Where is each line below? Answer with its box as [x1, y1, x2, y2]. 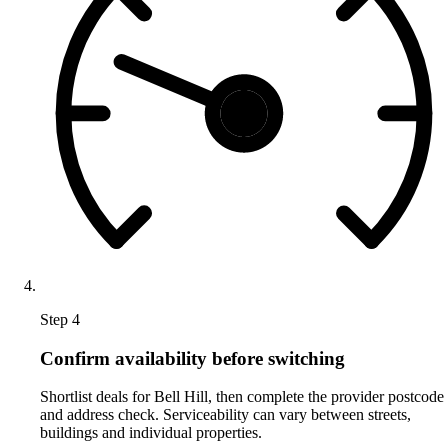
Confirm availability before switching [40, 347, 345, 369]
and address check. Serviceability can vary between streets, [40, 406, 411, 424]
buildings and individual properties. [40, 424, 262, 442]
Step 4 [40, 310, 80, 328]
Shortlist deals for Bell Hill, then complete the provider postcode [40, 388, 444, 406]
